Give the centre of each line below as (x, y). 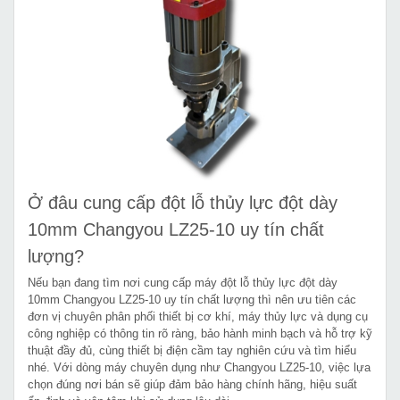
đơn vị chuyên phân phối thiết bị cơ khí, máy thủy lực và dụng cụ (198, 316)
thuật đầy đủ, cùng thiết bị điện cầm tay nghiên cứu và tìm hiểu (192, 350)
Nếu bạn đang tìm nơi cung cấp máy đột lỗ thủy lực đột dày (183, 282)
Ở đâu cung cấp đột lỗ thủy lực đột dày (183, 202)
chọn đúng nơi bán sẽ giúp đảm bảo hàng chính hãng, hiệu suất (192, 384)
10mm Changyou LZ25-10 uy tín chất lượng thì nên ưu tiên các (192, 299)
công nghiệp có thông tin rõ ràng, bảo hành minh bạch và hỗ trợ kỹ (200, 333)
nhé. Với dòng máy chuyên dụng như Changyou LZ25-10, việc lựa (199, 367)
